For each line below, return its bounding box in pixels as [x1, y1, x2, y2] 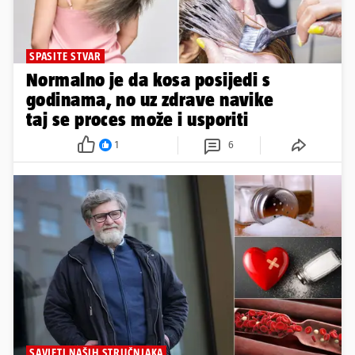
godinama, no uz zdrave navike [26, 88, 274, 110]
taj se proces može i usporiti [26, 108, 249, 130]
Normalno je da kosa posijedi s [26, 68, 271, 90]
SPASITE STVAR [29, 49, 101, 63]
